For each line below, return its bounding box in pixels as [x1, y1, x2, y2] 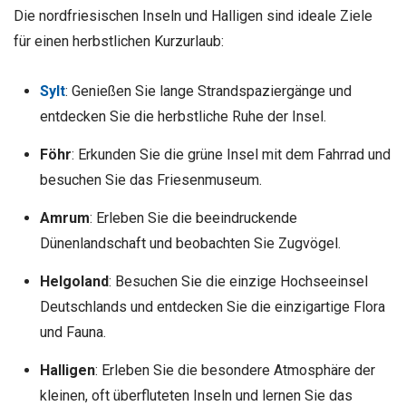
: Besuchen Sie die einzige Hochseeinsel [108, 273, 368, 291]
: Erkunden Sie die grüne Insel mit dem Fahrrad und [71, 146, 391, 164]
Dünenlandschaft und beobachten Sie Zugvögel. [39, 235, 341, 253]
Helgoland [39, 273, 109, 291]
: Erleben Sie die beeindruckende [89, 209, 297, 227]
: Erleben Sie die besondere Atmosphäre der [94, 362, 375, 380]
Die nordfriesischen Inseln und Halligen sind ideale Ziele [14, 7, 372, 25]
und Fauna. [39, 324, 106, 342]
